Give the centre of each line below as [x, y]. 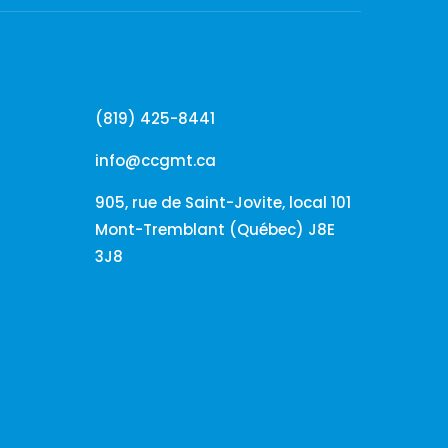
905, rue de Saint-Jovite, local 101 [222, 202]
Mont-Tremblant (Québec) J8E [214, 229]
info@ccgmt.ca [155, 160]
